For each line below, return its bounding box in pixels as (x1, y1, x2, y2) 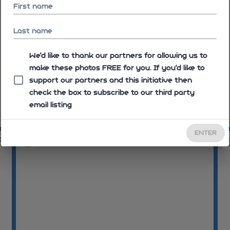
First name (13, 2, 53, 10)
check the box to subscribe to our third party (29, 88, 195, 97)
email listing (29, 101, 72, 109)
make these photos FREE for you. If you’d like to (29, 64, 205, 72)
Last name (13, 27, 52, 35)
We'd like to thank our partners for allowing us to (29, 51, 207, 60)
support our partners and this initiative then (29, 76, 192, 84)
